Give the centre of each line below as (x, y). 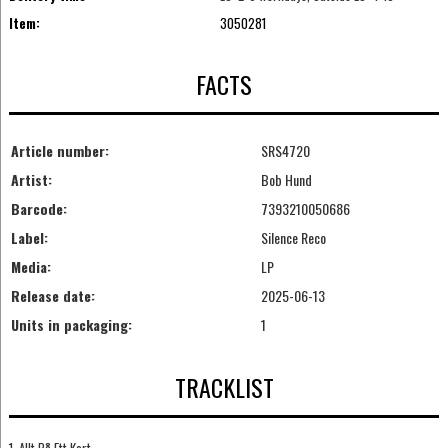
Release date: (52, 296)
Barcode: (38, 209)
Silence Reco (293, 238)
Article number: (59, 151)
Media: (30, 267)
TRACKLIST (224, 386)
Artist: (31, 180)
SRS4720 (285, 151)
